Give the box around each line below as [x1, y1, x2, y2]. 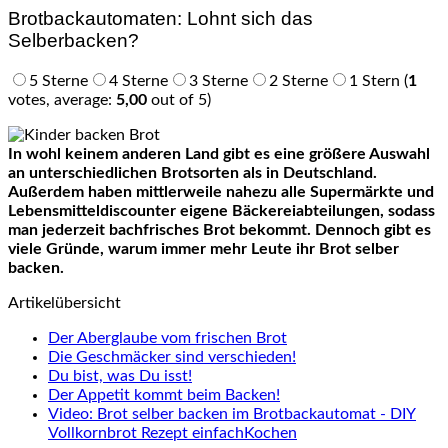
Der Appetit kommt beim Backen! [48, 387, 280, 404]
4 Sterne [109, 73, 168, 90]
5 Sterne [29, 73, 88, 90]
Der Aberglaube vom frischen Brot [48, 330, 287, 347]
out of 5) [147, 92, 211, 109]
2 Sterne [269, 73, 328, 90]
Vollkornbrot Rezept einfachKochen [48, 425, 297, 442]
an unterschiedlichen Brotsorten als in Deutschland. [8, 165, 377, 182]
